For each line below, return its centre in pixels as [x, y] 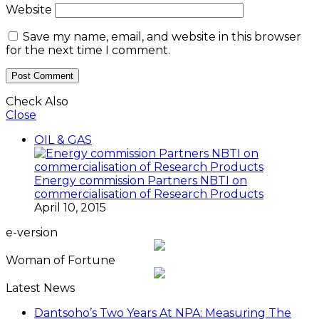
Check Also [37, 102]
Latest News [40, 288]
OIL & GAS [63, 140]
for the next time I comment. [88, 51]
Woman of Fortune [61, 261]
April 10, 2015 [70, 208]
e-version [32, 233]
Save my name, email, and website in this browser [162, 37]
